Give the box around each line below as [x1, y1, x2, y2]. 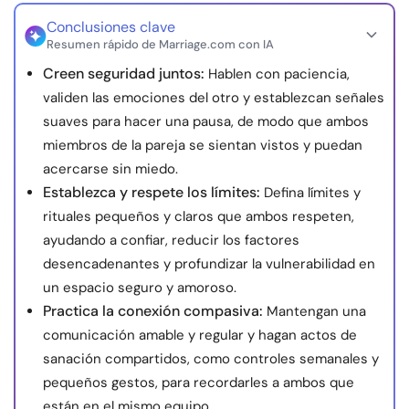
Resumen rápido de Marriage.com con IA [47, 37, 274, 53]
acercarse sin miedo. [43, 160, 178, 179]
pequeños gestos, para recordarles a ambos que [43, 373, 354, 393]
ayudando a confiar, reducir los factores [43, 231, 299, 250]
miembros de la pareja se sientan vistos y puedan [43, 136, 362, 155]
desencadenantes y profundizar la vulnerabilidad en [43, 255, 375, 274]
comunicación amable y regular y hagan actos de [43, 326, 357, 345]
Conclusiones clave [47, 17, 175, 37]
